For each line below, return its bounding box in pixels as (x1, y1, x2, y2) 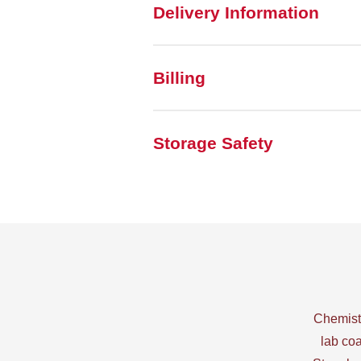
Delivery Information (153, 3, 319, 22)
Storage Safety (153, 134, 273, 152)
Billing (153, 68, 205, 87)
